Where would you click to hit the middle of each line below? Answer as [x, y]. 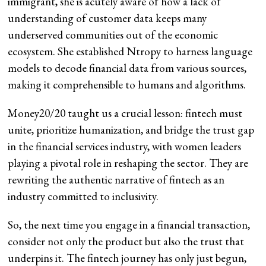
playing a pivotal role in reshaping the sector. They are [128, 163]
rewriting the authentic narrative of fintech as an [116, 180]
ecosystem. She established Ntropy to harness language [130, 52]
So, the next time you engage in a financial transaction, [129, 225]
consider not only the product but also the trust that [126, 242]
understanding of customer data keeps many [107, 18]
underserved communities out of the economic [113, 35]
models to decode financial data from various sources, [127, 68]
